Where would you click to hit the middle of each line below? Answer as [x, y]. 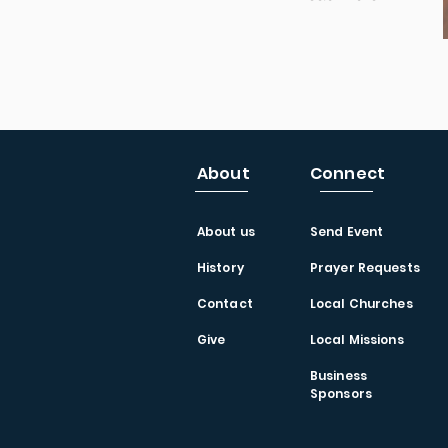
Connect [348, 173]
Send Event [347, 231]
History [220, 267]
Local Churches [361, 303]
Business [338, 375]
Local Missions [357, 339]
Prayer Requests [365, 267]
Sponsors [341, 393]
